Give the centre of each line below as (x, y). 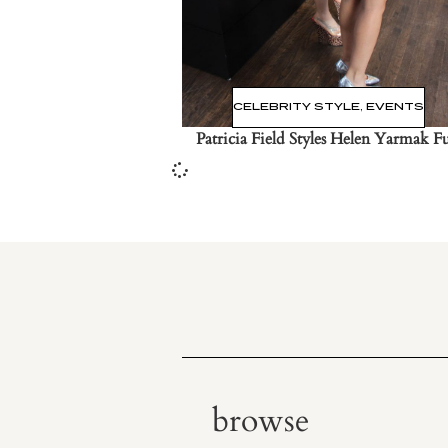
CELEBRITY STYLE (297, 106)
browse (261, 420)
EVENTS (395, 106)
